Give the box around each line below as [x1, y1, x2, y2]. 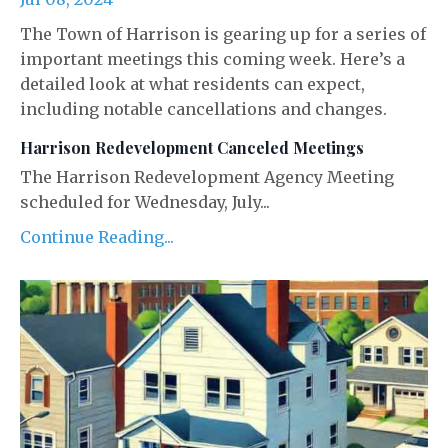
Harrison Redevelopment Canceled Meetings [20, 137, 364, 159]
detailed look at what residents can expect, [20, 74, 365, 95]
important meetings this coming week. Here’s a [20, 49, 405, 70]
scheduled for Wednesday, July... [20, 192, 270, 213]
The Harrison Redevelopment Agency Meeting [20, 167, 394, 188]
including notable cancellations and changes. [20, 99, 387, 120]
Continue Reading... [20, 227, 174, 248]
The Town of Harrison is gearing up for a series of [20, 24, 426, 45]
